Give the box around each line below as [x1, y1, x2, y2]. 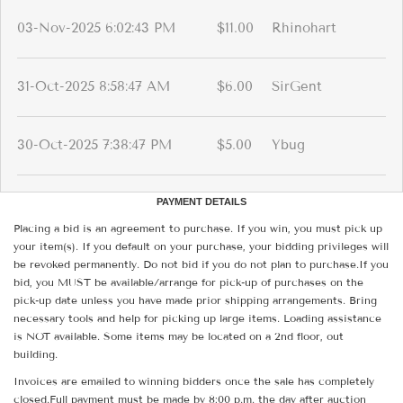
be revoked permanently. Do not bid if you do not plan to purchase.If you [13, 257, 389, 272]
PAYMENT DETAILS [157, 196, 246, 208]
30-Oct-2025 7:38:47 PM [17, 137, 172, 154]
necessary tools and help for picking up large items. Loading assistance [13, 311, 381, 326]
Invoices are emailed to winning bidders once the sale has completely [13, 374, 374, 389]
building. [13, 347, 58, 362]
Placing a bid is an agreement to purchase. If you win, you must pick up [13, 221, 382, 236]
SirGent [272, 78, 322, 95]
